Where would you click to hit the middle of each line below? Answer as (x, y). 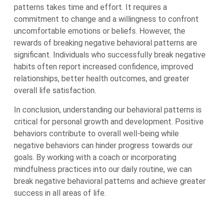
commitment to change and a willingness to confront (106, 19)
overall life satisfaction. (55, 90)
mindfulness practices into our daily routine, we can (103, 169)
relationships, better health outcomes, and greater (102, 79)
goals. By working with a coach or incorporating (95, 157)
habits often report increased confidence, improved (104, 67)
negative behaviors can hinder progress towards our (103, 145)
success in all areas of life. (60, 193)
